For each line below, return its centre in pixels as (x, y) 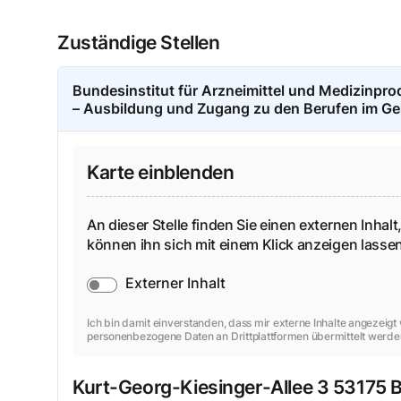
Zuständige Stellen (139, 43)
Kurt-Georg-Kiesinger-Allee (193, 387)
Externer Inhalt (175, 282)
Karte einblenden (161, 173)
